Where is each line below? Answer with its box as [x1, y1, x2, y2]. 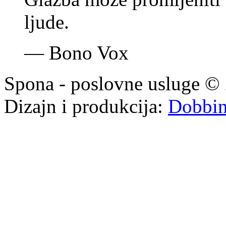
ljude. [24, 11, 69, 33]
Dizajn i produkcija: [4, 95, 168, 118]
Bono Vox [44, 42, 129, 64]
